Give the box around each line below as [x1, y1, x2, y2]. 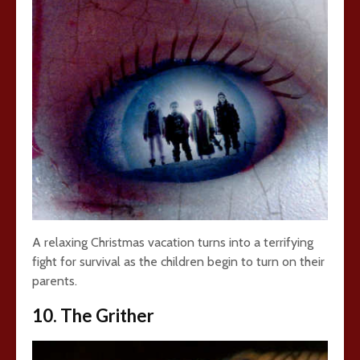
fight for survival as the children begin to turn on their [32, 254, 325, 269]
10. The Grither [32, 305, 154, 326]
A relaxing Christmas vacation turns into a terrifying [32, 235, 313, 250]
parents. [32, 273, 77, 288]
